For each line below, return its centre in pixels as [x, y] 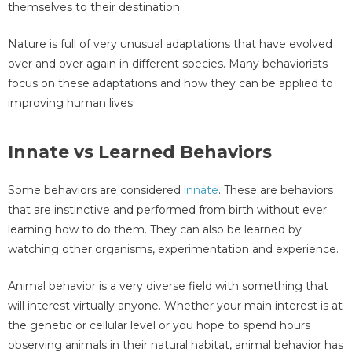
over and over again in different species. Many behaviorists [168, 63]
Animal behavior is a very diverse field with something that [168, 286]
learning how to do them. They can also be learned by [155, 229]
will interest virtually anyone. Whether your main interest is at [175, 305]
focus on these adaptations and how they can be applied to [170, 83]
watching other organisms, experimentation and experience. [173, 249]
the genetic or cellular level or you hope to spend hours [159, 325]
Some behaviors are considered [96, 190]
